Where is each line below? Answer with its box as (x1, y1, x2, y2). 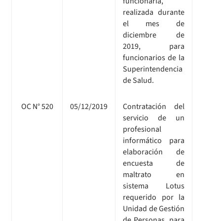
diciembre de (123, 29, 184, 40)
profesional (123, 123, 161, 135)
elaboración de (123, 146, 184, 157)
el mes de (123, 18, 184, 29)
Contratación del (123, 101, 184, 112)
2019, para (123, 40, 184, 52)
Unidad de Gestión (123, 203, 184, 214)
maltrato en (123, 169, 184, 180)
